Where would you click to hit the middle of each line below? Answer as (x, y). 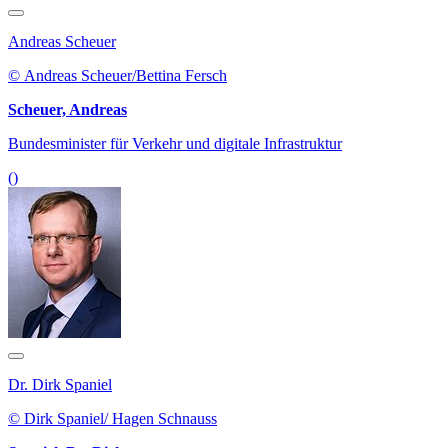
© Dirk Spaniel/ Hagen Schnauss (112, 418)
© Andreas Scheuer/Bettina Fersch (117, 75)
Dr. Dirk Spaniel (60, 384)
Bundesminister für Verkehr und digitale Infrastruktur (175, 143)
